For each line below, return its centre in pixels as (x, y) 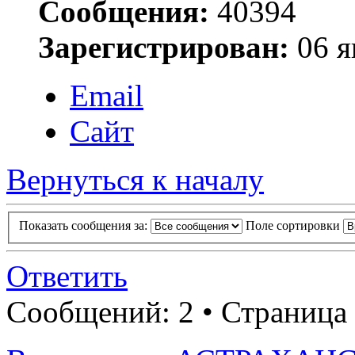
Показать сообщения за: (85, 225)
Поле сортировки (294, 225)
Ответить (67, 276)
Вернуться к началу (135, 180)
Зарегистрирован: (164, 48)
